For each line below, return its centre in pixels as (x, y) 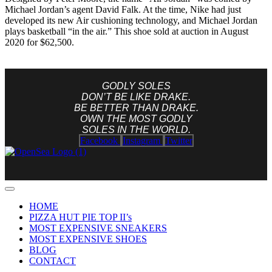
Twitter (178, 141)
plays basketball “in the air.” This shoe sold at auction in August (127, 32)
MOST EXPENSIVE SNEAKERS (98, 228)
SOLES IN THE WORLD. (136, 130)
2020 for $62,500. (39, 42)
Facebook (99, 141)
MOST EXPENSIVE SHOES (88, 239)
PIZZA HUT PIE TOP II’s (80, 217)
